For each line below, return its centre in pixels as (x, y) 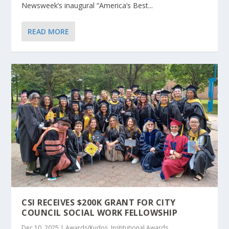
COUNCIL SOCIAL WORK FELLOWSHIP (100, 213)
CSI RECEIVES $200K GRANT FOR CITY (99, 203)
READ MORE (49, 31)
